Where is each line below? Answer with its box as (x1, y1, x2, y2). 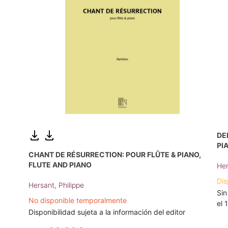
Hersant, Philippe (28, 180, 84, 189)
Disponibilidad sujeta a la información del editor (28, 207, 185, 216)
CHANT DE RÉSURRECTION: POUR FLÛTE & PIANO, (28, 150, 201, 159)
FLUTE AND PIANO (28, 160, 92, 169)
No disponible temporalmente (28, 195, 127, 205)
